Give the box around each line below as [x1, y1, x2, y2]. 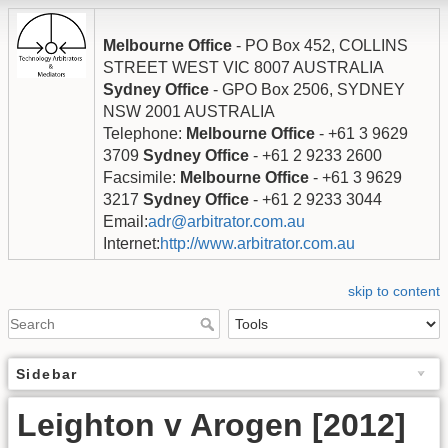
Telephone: [103, 125, 186, 142]
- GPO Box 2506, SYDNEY [209, 81, 405, 98]
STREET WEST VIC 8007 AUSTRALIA [103, 59, 384, 76]
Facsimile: [103, 169, 180, 186]
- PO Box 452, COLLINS [232, 37, 408, 54]
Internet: [103, 235, 160, 252]
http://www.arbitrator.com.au [160, 235, 355, 252]
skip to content [348, 283, 440, 300]
